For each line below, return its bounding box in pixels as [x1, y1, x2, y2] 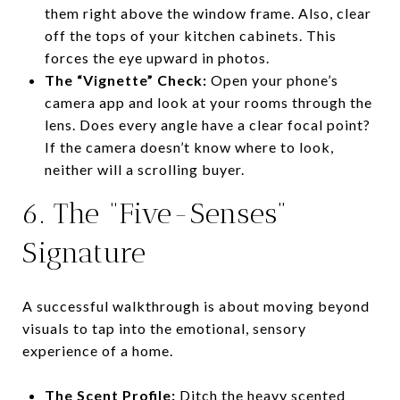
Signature [22, 235, 146, 270]
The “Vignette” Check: [44, 71, 207, 88]
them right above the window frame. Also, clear [44, 4, 371, 21]
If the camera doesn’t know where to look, [44, 137, 334, 155]
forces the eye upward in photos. [44, 48, 270, 66]
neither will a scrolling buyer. [44, 160, 245, 178]
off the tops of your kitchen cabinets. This [44, 26, 337, 44]
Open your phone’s [206, 71, 338, 88]
